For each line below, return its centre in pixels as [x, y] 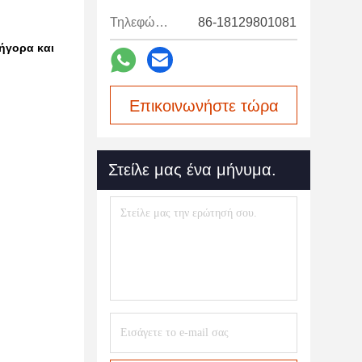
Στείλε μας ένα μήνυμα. [192, 170]
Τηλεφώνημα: [162, 22]
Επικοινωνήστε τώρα [204, 106]
